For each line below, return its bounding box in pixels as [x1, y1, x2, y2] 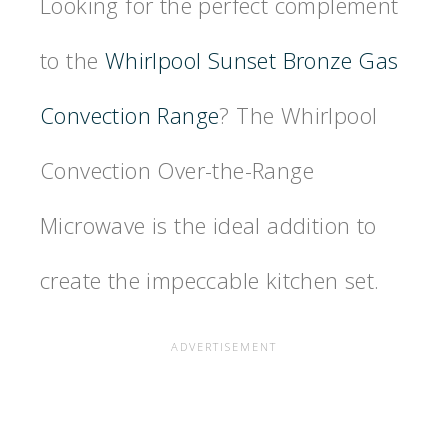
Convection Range [40, 100, 220, 131]
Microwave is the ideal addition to [40, 210, 377, 241]
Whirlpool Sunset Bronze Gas [104, 45, 399, 76]
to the [40, 45, 105, 76]
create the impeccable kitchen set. [40, 265, 380, 296]
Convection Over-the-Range [40, 155, 314, 186]
